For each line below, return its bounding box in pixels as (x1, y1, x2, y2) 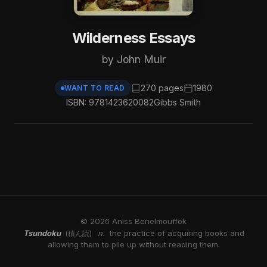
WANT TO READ (64, 83, 125, 92)
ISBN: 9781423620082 (66, 97, 154, 107)
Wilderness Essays (72, 29, 195, 46)
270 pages (140, 82, 184, 93)
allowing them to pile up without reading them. (47, 240, 220, 249)
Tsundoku (23, 228, 61, 238)
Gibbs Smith (154, 97, 201, 107)
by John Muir (101, 53, 166, 66)
